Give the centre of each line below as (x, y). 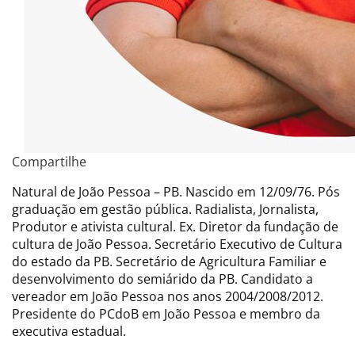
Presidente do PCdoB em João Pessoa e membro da (166, 313)
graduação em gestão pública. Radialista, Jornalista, (165, 209)
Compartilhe (49, 161)
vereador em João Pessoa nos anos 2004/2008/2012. (168, 296)
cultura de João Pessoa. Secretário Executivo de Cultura (177, 244)
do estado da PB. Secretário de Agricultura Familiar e (169, 261)
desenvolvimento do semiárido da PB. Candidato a (162, 279)
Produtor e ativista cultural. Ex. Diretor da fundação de (175, 226)
